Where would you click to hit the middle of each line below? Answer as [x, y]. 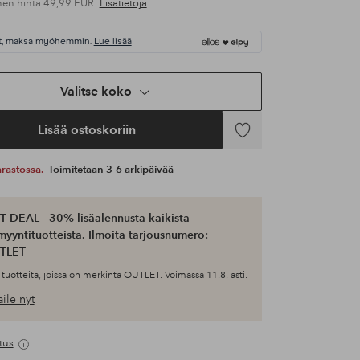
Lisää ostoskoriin [86, 130]
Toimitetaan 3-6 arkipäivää [110, 170]
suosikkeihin [258, 158]
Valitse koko [96, 92]
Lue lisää [112, 42]
